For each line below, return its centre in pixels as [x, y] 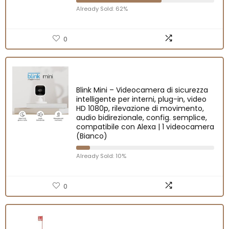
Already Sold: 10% [101, 156]
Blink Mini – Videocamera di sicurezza [142, 90]
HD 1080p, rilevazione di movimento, [140, 108]
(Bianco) [92, 136]
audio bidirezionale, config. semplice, [142, 117]
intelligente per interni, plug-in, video [141, 99]
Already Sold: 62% [102, 8]
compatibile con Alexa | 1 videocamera [145, 127]
